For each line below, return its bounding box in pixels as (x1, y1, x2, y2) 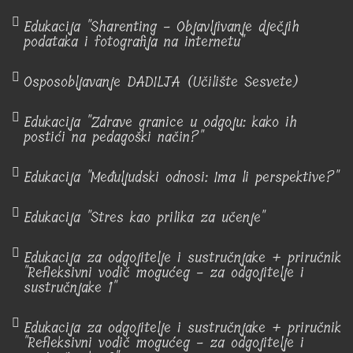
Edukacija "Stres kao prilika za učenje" (24, 206, 265, 229)
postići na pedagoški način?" (24, 125, 203, 149)
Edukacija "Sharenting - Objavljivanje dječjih (24, 15, 299, 39)
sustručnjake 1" (24, 276, 117, 299)
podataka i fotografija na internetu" (24, 30, 244, 54)
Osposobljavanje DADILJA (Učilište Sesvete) (24, 70, 299, 94)
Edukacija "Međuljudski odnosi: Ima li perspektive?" (24, 165, 339, 189)
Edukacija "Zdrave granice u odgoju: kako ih (24, 110, 297, 134)
